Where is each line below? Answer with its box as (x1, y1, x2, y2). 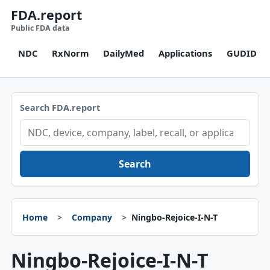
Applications (158, 47, 212, 59)
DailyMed (102, 47, 144, 59)
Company (71, 211, 112, 223)
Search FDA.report (19, 102, 100, 113)
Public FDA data (10, 23, 70, 33)
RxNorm (51, 47, 89, 59)
